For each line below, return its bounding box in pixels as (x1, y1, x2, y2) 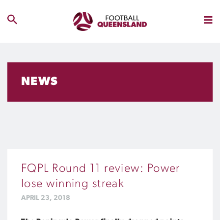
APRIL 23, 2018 (21, 194, 70, 202)
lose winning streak (21, 178, 125, 190)
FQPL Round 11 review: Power (21, 163, 180, 175)
